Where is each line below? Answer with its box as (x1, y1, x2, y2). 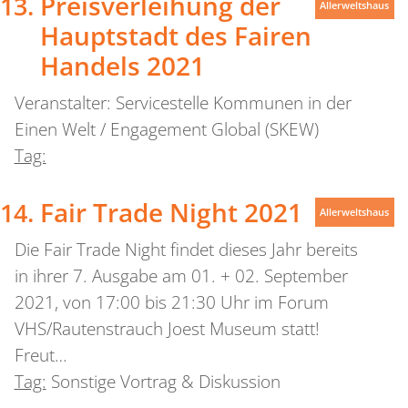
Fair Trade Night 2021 (39, 195, 302, 230)
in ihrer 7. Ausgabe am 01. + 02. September (14, 264, 348, 289)
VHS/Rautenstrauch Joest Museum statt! (14, 317, 320, 342)
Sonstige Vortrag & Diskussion (50, 370, 280, 394)
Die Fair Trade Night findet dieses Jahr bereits (14, 238, 358, 262)
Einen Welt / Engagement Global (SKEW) (14, 117, 319, 141)
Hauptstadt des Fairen (39, 17, 311, 53)
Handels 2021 (39, 47, 205, 83)
